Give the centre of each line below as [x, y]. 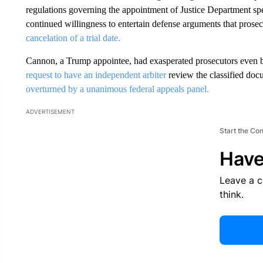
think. [231, 194]
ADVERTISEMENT [50, 112]
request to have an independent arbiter [96, 75]
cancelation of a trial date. [73, 38]
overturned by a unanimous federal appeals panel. [117, 89]
